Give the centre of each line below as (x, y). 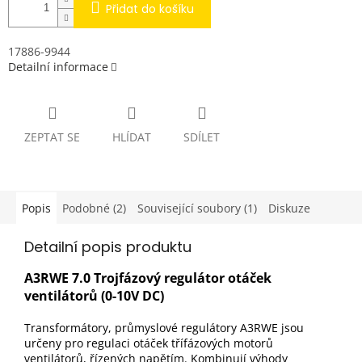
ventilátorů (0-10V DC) (94, 296)
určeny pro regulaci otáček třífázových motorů (149, 343)
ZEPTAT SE (52, 137)
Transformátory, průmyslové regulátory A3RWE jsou (164, 328)
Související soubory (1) (197, 208)
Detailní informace (58, 66)
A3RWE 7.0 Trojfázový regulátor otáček (148, 278)
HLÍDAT (132, 137)
